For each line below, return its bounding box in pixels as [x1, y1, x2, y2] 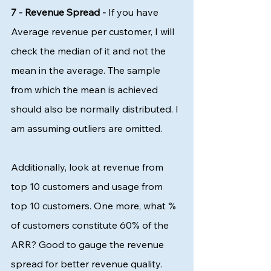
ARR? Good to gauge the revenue [11, 238, 166, 251]
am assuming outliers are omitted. [11, 122, 165, 135]
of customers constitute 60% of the [11, 219, 171, 232]
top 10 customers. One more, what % [11, 200, 178, 212]
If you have [106, 6, 161, 19]
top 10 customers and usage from [11, 180, 165, 193]
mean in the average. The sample [11, 64, 163, 77]
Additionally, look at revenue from [11, 161, 166, 174]
